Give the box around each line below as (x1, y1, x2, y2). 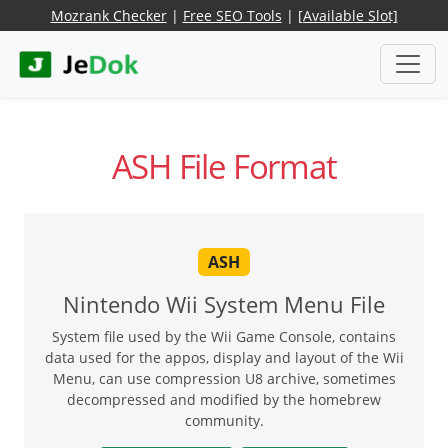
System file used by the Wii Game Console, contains (52, 326, 396, 346)
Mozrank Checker (50, 6, 167, 25)
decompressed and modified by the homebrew (67, 389, 381, 409)
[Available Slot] (297, 6, 398, 25)
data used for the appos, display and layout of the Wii (44, 347, 404, 367)
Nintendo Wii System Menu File (63, 289, 385, 319)
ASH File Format (111, 144, 337, 190)
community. (184, 410, 264, 430)
